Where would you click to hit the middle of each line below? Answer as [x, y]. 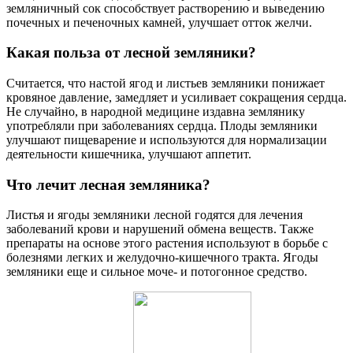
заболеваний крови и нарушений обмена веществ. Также [160, 229]
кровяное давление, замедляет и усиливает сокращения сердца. [176, 97]
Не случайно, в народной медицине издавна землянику [156, 111]
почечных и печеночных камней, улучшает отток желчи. [159, 22]
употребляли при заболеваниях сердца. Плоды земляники [162, 125]
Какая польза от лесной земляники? [131, 53]
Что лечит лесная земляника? [108, 184]
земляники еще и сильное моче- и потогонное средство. [157, 272]
